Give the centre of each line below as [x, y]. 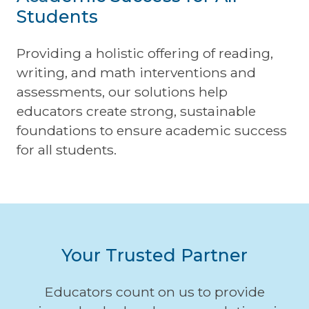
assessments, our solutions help [122, 91]
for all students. [67, 149]
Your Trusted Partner [154, 255]
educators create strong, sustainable [136, 111]
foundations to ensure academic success [152, 130]
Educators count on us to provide [154, 291]
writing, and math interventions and [136, 72]
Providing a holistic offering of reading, [145, 53]
